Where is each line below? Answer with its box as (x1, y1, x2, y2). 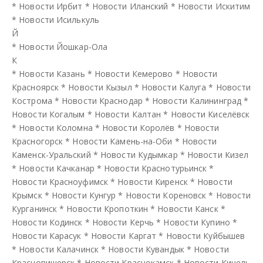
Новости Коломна (19, 122, 93, 133)
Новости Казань (19, 68, 85, 79)
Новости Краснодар (62, 95, 143, 106)
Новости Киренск (117, 176, 188, 187)
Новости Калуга (141, 81, 207, 93)
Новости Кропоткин (66, 203, 149, 214)
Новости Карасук (12, 230, 82, 241)
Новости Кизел (187, 149, 249, 160)
